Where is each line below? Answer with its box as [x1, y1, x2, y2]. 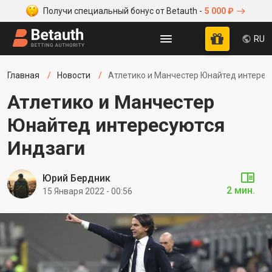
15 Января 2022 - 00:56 [42, 186, 132, 196]
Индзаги [7, 137, 85, 160]
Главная [7, 70, 39, 80]
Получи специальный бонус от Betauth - [43, 6, 202, 16]
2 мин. [226, 185, 255, 196]
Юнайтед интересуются [7, 114, 225, 137]
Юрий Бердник [42, 172, 110, 184]
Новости [57, 70, 90, 80]
